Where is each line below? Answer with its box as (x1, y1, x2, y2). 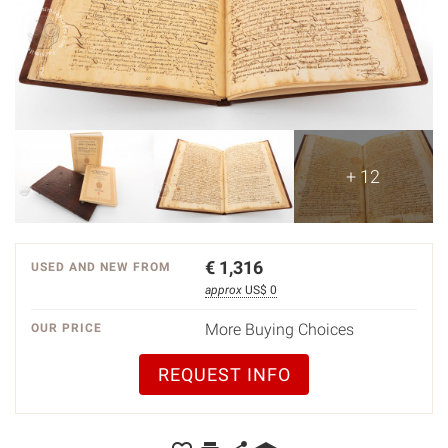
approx (204, 282, 245, 297)
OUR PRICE (31, 320, 102, 335)
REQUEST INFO (157, 363, 291, 385)
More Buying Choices (204, 319, 354, 339)
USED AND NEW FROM (31, 259, 171, 274)
